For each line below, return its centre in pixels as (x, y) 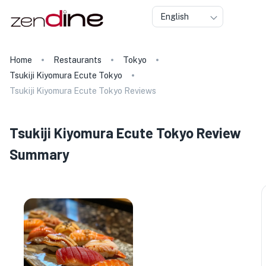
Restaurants (77, 60)
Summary (39, 154)
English (175, 17)
